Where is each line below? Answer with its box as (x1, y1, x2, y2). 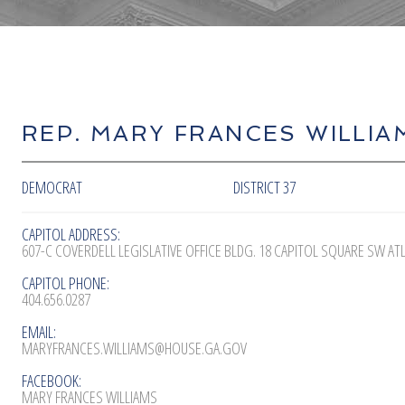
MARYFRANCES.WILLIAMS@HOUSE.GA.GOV (22, 336, 247, 359)
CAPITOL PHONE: (22, 271, 109, 294)
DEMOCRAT (22, 175, 82, 198)
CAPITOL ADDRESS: (22, 222, 120, 245)
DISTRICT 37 (233, 175, 296, 198)
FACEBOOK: (22, 369, 81, 391)
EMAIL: (22, 320, 56, 343)
